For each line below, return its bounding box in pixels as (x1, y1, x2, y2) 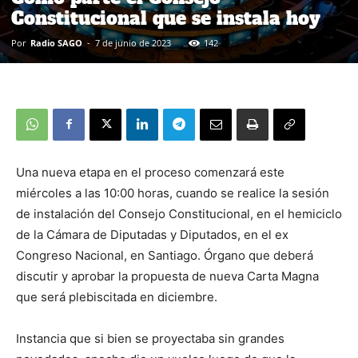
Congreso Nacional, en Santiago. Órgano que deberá (16, 247, 313, 263)
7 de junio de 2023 (95, 36, 171, 49)
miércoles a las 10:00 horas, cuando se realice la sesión (16, 185, 329, 201)
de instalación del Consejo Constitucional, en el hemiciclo (16, 205, 342, 221)
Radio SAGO (30, 36, 82, 49)
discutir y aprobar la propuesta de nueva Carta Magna (16, 268, 319, 284)
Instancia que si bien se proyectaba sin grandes (16, 330, 284, 346)
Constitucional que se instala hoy (11, 6, 320, 30)
